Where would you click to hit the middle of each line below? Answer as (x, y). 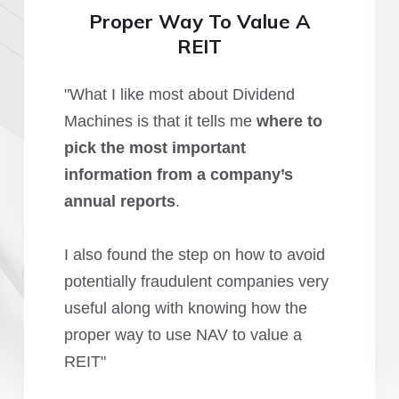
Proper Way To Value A (199, 21)
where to (289, 121)
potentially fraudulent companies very (196, 281)
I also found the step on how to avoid (194, 255)
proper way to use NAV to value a (183, 335)
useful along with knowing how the (185, 308)
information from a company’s (178, 175)
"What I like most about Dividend (179, 94)
